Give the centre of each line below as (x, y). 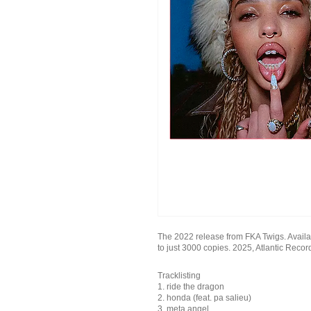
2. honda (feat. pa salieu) (204, 297)
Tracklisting (179, 275)
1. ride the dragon (191, 286)
